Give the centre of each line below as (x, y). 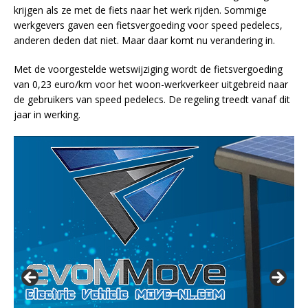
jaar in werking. (47, 114)
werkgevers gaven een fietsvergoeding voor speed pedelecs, (148, 25)
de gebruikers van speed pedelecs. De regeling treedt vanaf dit (152, 99)
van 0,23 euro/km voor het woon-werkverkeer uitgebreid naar (151, 84)
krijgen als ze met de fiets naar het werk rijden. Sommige (140, 10)
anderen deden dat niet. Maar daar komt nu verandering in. (144, 40)
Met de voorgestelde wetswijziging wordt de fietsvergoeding (148, 69)
